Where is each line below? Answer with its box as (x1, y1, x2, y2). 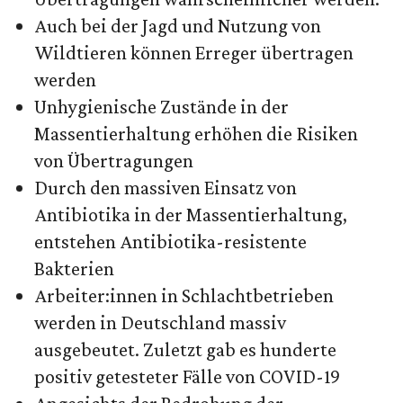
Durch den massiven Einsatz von (34, 176, 297, 200)
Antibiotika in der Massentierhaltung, (34, 203, 347, 227)
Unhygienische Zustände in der (34, 95, 289, 119)
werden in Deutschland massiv (34, 311, 286, 335)
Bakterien (34, 257, 114, 281)
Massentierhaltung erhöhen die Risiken (34, 122, 358, 146)
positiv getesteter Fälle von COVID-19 (34, 365, 340, 389)
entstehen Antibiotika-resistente (34, 230, 307, 254)
